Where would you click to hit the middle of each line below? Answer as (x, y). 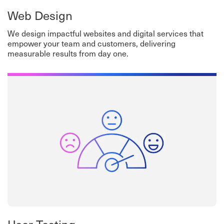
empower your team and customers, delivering (91, 43)
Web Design (40, 15)
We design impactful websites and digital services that (105, 33)
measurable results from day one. (68, 53)
